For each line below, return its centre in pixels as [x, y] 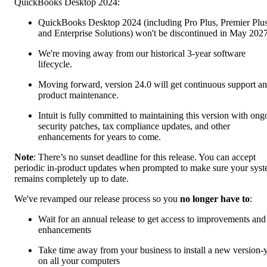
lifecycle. [55, 64]
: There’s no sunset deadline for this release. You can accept [145, 157]
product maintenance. [78, 95]
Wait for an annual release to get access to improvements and [152, 219]
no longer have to [215, 198]
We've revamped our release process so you [97, 198]
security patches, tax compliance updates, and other [134, 126]
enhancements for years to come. [100, 136]
